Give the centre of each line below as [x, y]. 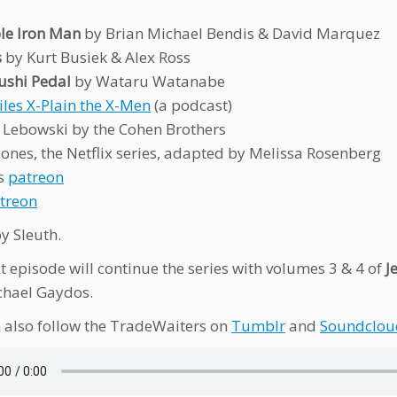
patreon [36, 177]
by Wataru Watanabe [148, 81]
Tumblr [258, 326]
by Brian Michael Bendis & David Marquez [230, 33]
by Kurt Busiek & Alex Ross [96, 57]
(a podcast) [191, 105]
